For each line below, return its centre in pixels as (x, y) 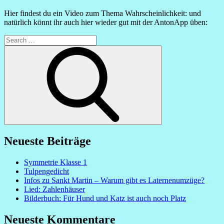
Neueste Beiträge (47, 141)
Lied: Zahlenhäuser (54, 189)
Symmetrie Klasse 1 (55, 162)
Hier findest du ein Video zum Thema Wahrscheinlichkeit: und (102, 13)
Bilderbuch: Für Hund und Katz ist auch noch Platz (105, 198)
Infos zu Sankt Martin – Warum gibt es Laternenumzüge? (114, 180)
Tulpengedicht (46, 171)
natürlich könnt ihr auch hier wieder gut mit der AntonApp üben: (106, 22)
